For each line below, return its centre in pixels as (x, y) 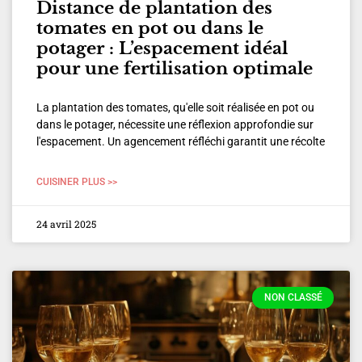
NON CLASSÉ (293, 298)
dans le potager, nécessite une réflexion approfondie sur (175, 125)
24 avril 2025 (66, 224)
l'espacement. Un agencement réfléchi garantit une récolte (181, 142)
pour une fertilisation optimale (175, 69)
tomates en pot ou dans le (150, 29)
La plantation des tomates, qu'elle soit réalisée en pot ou (175, 108)
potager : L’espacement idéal (162, 49)
